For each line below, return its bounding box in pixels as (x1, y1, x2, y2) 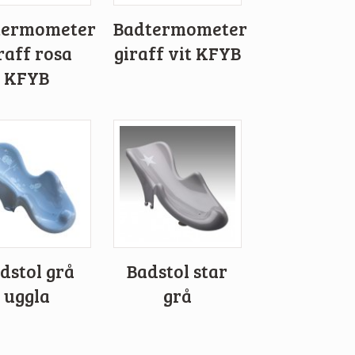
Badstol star (127, 259, 228, 284)
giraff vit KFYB (113, 41, 241, 66)
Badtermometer (113, 17, 247, 41)
